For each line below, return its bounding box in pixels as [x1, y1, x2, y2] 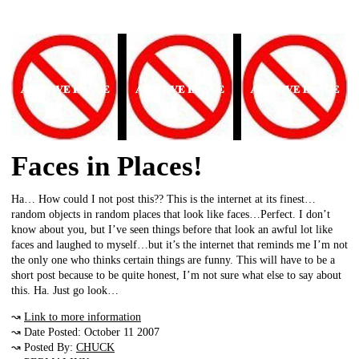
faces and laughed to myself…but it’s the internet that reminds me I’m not [11, 239, 348, 252]
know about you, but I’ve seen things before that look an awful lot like [11, 224, 333, 236]
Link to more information [24, 311, 141, 324]
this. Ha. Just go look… [11, 284, 119, 297]
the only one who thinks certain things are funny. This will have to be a [11, 254, 335, 267]
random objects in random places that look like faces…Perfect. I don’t [11, 208, 330, 221]
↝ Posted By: [11, 341, 76, 354]
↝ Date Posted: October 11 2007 [11, 326, 159, 339]
